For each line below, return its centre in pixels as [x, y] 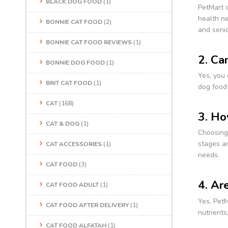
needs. [208, 155]
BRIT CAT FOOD [69, 83]
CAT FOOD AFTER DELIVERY [87, 205]
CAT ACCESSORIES [74, 144]
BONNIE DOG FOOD [75, 63]
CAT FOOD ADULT [72, 185]
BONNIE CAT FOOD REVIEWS [89, 42]
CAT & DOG [63, 124]
